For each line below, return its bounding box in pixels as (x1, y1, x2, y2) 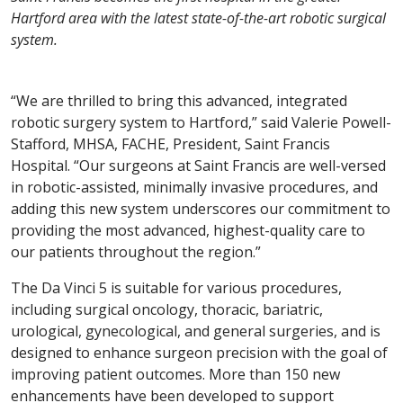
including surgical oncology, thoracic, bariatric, (11, 300, 323, 320)
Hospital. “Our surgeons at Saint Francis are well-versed (11, 156, 386, 176)
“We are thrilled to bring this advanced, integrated (11, 91, 347, 112)
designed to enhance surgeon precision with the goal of (11, 343, 388, 363)
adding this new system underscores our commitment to (11, 199, 390, 219)
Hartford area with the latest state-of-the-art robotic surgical (11, 8, 386, 29)
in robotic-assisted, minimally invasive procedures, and (11, 177, 378, 198)
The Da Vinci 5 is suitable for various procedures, (11, 278, 342, 299)
